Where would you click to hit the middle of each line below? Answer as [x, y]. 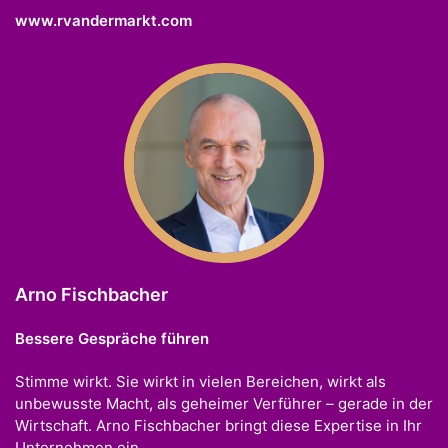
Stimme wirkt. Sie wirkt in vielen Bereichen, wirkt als [200, 381]
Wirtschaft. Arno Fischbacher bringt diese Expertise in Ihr [218, 425]
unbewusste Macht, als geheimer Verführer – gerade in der [224, 403]
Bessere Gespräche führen [112, 338]
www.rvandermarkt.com [103, 20]
